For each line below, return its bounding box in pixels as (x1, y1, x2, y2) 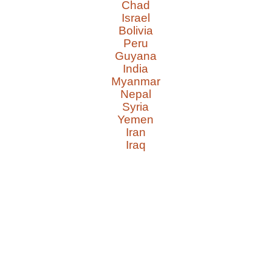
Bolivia (118, 24, 153, 38)
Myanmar (111, 75, 160, 88)
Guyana (114, 50, 157, 63)
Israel (121, 11, 150, 25)
